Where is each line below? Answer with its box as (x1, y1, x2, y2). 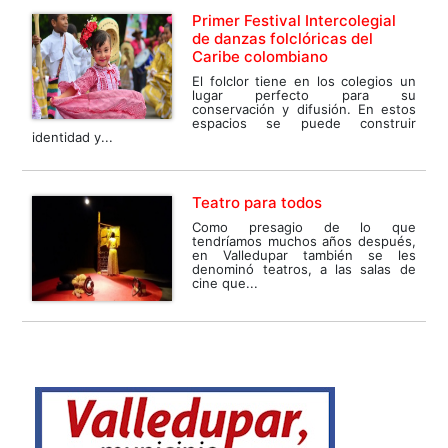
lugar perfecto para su (192, 87, 416, 104)
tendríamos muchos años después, (192, 233, 416, 250)
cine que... (192, 275, 259, 292)
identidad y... (32, 129, 114, 146)
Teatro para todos (192, 193, 323, 213)
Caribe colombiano (192, 47, 329, 67)
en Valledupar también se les (192, 247, 416, 264)
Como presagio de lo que (192, 219, 416, 236)
